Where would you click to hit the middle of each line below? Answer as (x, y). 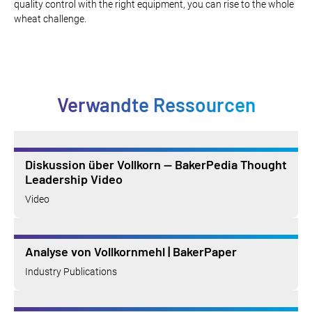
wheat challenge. (50, 18)
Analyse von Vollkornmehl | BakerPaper (131, 251)
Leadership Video (74, 179)
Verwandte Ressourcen (156, 104)
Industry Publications (71, 271)
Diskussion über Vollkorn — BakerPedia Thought (156, 164)
